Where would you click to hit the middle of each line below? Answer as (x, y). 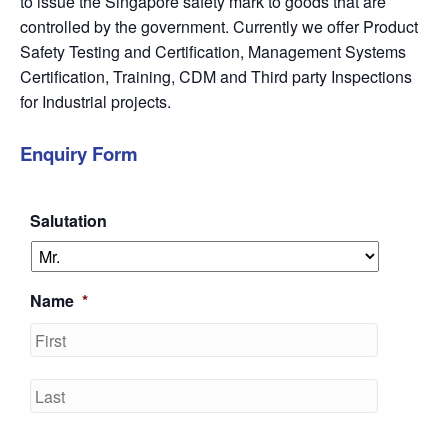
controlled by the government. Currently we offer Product (219, 27)
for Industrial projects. (95, 102)
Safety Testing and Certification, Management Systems (213, 52)
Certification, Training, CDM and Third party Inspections (216, 77)
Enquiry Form (79, 154)
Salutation (68, 221)
